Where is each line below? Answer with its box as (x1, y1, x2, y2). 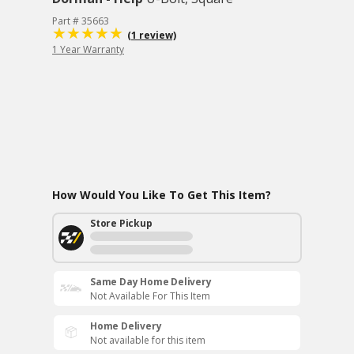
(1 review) (127, 28, 176, 42)
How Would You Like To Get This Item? (52, 187, 271, 202)
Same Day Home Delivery (90, 275, 212, 288)
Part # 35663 (52, 14, 109, 28)
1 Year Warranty (52, 43, 124, 56)
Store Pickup (90, 217, 153, 230)
